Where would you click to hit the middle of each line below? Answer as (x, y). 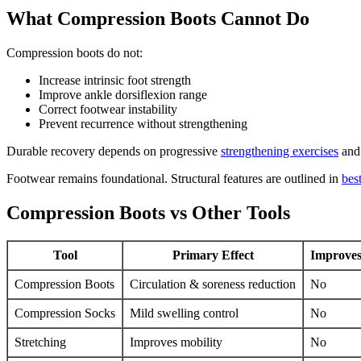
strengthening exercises (280, 151)
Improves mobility (176, 342)
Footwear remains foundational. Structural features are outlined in (174, 178)
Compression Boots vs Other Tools (148, 212)
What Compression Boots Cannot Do (158, 18)
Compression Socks (65, 313)
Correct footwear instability (108, 109)
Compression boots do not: (75, 52)
